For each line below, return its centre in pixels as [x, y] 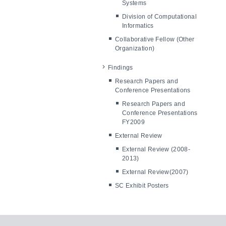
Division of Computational [160, 17]
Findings [121, 68]
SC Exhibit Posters [142, 186]
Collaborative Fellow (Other [155, 39]
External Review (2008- [156, 149]
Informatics [138, 26]
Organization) [135, 48]
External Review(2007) [155, 172]
